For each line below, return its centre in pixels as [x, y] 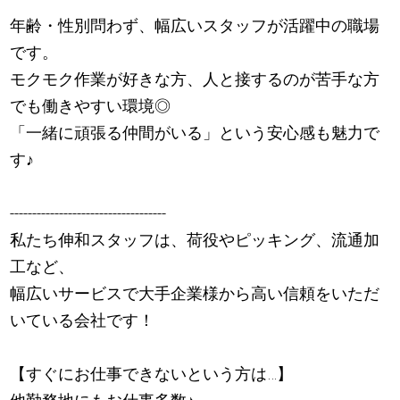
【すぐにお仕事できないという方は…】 [152, 374]
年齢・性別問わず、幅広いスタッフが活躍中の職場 [195, 26]
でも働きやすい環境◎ [91, 106]
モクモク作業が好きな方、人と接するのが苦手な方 [195, 79]
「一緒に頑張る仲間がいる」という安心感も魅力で [195, 133]
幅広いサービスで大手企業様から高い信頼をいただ [195, 294]
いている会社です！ [83, 321]
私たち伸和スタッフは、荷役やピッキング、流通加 [195, 240]
